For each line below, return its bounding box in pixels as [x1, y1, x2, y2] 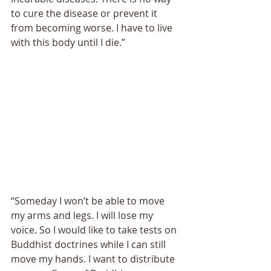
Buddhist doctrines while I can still [11, 237, 168, 251]
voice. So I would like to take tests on [11, 223, 179, 237]
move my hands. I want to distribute [11, 252, 177, 266]
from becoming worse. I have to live [11, 21, 175, 35]
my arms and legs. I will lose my [11, 208, 155, 222]
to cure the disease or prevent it [11, 7, 160, 21]
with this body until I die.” [11, 36, 128, 50]
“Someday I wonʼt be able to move [11, 194, 167, 207]
